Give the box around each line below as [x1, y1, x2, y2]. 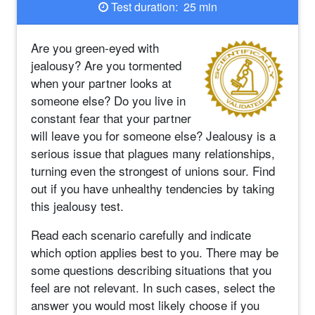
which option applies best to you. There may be [31, 243, 278, 261]
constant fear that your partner [31, 109, 191, 127]
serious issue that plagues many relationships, [31, 144, 275, 162]
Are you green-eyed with [31, 39, 159, 56]
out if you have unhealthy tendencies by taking [31, 179, 274, 197]
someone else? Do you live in [31, 91, 186, 109]
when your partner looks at [31, 74, 172, 91]
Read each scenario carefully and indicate [31, 226, 251, 243]
